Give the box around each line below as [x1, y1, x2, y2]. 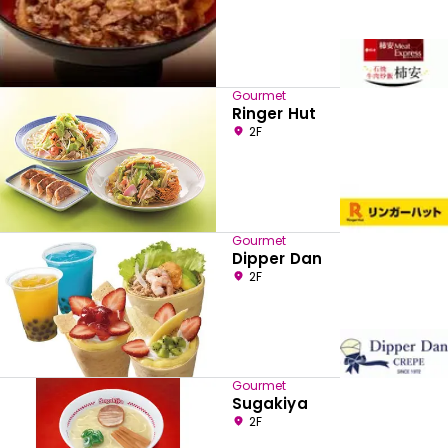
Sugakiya [232, 393, 308, 415]
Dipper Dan [232, 248, 322, 270]
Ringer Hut [232, 103, 316, 125]
